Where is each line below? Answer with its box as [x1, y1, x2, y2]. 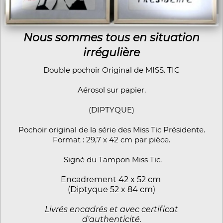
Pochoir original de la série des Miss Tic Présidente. [18, 124, 205, 134]
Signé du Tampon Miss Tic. [61, 154, 162, 164]
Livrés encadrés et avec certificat [45, 204, 178, 214]
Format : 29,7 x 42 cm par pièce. [53, 134, 170, 144]
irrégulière [83, 45, 140, 59]
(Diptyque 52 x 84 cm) [68, 184, 155, 194]
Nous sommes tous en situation [23, 30, 200, 44]
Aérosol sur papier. [77, 85, 146, 95]
